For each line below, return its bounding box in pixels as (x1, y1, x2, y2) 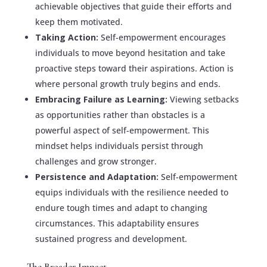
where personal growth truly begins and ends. (35, 78, 221, 90)
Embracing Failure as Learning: (35, 94, 170, 105)
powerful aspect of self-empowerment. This (35, 125, 209, 136)
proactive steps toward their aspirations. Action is (35, 63, 234, 74)
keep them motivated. (35, 16, 123, 28)
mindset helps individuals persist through (35, 140, 203, 152)
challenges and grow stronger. (35, 156, 157, 167)
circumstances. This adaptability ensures (35, 218, 199, 229)
